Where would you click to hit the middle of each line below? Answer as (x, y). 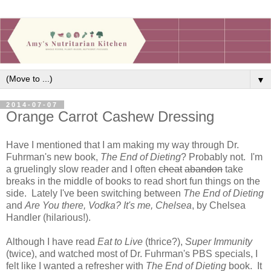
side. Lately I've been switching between (95, 194)
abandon (204, 169)
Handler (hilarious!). (48, 218)
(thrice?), (164, 242)
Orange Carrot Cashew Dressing (110, 116)
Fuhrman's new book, (53, 157)
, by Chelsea (219, 206)
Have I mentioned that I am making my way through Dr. (122, 145)
